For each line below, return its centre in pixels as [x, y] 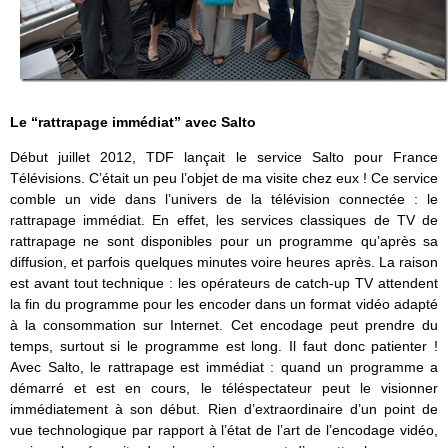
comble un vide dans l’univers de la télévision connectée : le [224, 199]
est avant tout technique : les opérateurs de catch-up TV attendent [224, 283]
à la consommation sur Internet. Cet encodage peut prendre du [224, 325]
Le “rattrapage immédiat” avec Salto [133, 122]
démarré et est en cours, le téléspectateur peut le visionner [224, 388]
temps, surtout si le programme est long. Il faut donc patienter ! [224, 346]
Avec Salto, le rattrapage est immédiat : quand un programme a [224, 367]
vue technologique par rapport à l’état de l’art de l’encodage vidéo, [224, 430]
